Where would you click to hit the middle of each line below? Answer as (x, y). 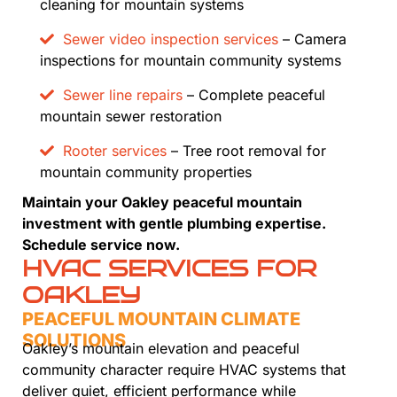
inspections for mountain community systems (191, 61)
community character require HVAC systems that (184, 370)
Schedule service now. (101, 245)
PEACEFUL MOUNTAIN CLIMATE (161, 319)
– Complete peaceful (254, 95)
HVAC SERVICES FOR (169, 269)
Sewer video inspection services (171, 39)
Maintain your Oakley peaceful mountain (162, 202)
